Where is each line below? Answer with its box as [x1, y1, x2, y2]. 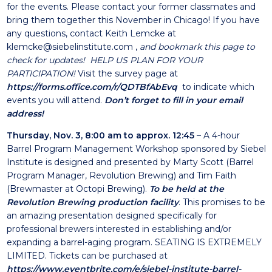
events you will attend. [6, 95, 104, 106]
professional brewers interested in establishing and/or [6, 223, 231, 234]
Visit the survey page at [77, 68, 178, 79]
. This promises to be [178, 197, 265, 208]
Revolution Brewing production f [6, 197, 153, 208]
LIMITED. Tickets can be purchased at [6, 250, 168, 261]
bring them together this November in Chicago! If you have [6, 15, 260, 25]
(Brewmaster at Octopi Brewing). [6, 183, 149, 194]
